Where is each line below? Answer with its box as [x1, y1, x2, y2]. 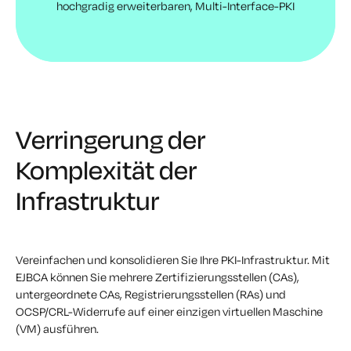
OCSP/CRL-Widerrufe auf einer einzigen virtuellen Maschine [16, 304, 323, 320]
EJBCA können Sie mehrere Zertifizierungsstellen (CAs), [16, 270, 299, 285]
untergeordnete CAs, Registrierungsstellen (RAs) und [16, 287, 286, 302]
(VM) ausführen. [16, 321, 99, 337]
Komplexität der [16, 154, 197, 187]
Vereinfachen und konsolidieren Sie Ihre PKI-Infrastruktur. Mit [16, 252, 330, 268]
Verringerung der [16, 123, 205, 157]
